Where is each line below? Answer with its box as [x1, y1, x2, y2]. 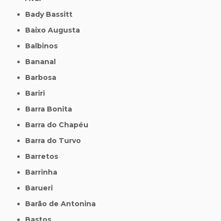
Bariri [31, 89, 45, 98]
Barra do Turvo [31, 136, 81, 146]
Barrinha [31, 168, 58, 177]
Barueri [31, 184, 53, 193]
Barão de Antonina [31, 199, 96, 209]
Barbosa [31, 73, 57, 82]
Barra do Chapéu [31, 120, 89, 130]
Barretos [31, 152, 59, 161]
